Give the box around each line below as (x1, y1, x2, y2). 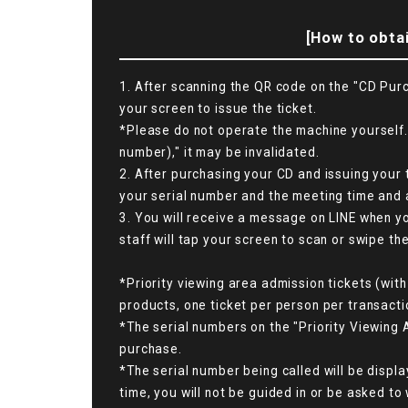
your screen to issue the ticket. (119, 101, 317, 117)
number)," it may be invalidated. (119, 145, 320, 160)
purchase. (119, 342, 182, 357)
